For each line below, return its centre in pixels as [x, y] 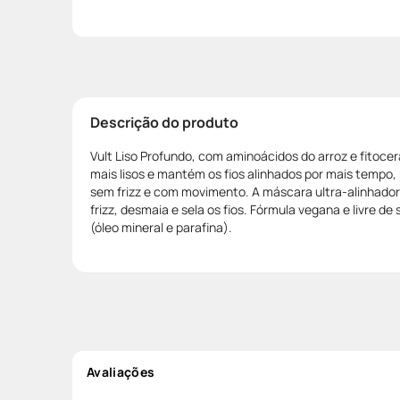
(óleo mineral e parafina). [161, 227]
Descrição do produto [164, 122]
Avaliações [121, 371]
